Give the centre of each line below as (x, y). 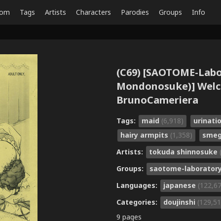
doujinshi (180, 202)
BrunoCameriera (157, 100)
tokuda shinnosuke (184, 151)
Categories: (138, 202)
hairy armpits (145, 135)
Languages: (138, 185)
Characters (93, 12)
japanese (181, 185)
